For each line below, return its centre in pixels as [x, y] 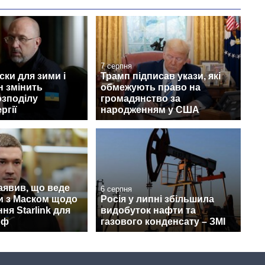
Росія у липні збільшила [157, 199]
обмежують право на [151, 87]
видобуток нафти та [148, 210]
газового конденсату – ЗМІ [163, 221]
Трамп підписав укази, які [161, 76]
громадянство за [140, 98]
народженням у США [150, 109]
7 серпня [116, 66]
